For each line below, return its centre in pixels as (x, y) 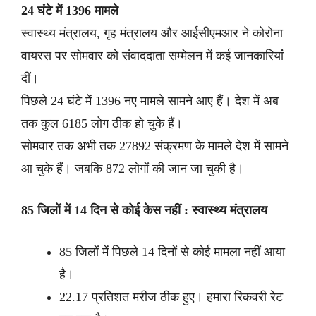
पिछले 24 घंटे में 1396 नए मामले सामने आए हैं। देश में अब (150, 101)
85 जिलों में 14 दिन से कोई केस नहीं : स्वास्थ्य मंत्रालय (144, 210)
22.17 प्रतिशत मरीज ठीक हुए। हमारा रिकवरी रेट (171, 297)
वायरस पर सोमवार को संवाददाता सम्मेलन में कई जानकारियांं (152, 56)
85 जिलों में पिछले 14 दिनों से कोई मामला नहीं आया (172, 252)
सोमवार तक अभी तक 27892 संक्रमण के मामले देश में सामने (155, 146)
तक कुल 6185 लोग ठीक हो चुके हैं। (102, 123)
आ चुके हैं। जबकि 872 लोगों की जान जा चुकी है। (134, 169)
